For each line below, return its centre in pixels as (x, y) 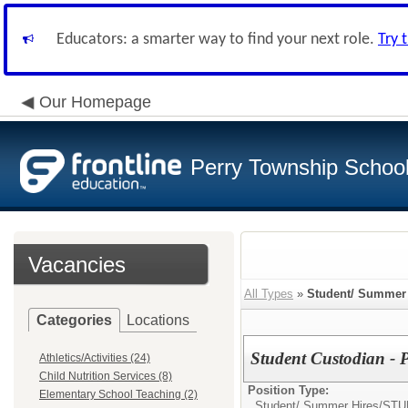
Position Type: (288, 390)
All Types (269, 294)
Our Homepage (95, 102)
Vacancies (77, 265)
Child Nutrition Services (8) (106, 376)
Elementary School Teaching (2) (118, 394)
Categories (74, 320)
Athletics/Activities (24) (95, 358)
